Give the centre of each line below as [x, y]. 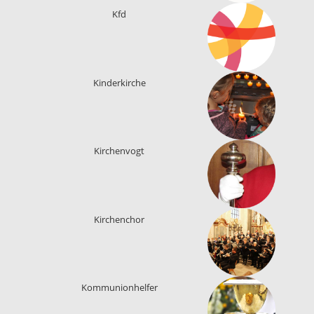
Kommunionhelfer [119, 288]
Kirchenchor [120, 219]
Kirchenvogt [120, 151]
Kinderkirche [119, 82]
